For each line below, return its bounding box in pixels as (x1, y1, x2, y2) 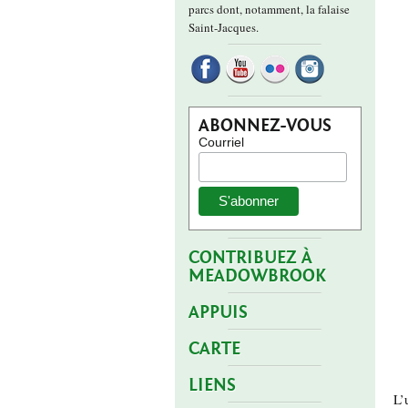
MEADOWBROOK (189, 265, 326, 287)
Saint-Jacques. (189, 19, 259, 36)
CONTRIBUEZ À (189, 247, 312, 269)
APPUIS (189, 301, 248, 323)
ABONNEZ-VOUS (199, 116, 331, 136)
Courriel (199, 135, 244, 149)
